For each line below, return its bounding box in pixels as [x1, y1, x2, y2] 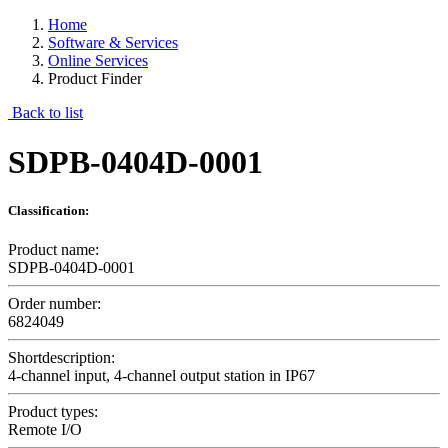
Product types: [8, 403, 98, 421]
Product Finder [48, 70, 142, 88]
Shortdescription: [8, 349, 115, 367]
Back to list [8, 104, 83, 122]
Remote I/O [8, 421, 82, 439]
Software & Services [48, 34, 178, 52]
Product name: [8, 241, 99, 259]
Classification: [8, 202, 89, 218]
